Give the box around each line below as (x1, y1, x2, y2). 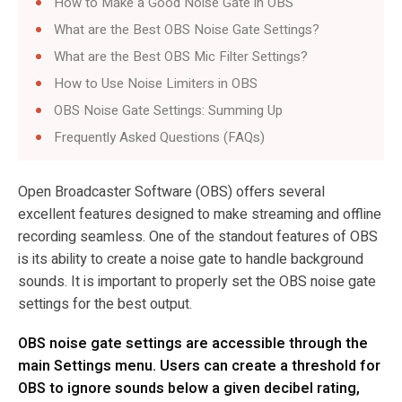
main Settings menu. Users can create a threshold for (18, 354, 380, 377)
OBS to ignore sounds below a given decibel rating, (18, 377, 360, 399)
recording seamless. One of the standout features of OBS (18, 226, 378, 249)
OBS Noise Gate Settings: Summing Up (54, 100, 283, 120)
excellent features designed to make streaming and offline (18, 204, 381, 226)
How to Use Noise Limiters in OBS (54, 73, 258, 93)
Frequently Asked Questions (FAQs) (54, 127, 265, 147)
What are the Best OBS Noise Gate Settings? (54, 19, 323, 39)
